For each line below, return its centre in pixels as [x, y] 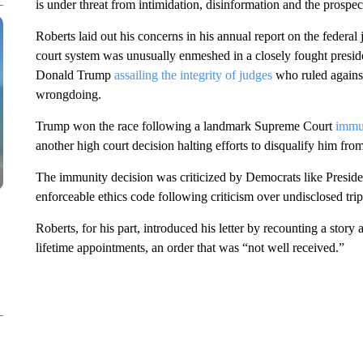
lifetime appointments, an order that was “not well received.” [190, 248]
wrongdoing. [68, 94]
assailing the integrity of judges [193, 75]
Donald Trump [75, 75]
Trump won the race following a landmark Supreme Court [185, 126]
